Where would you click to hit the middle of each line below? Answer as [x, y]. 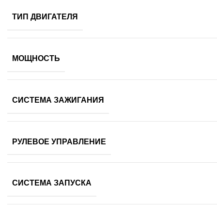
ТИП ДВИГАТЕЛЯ [45, 16]
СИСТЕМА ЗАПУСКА [52, 183]
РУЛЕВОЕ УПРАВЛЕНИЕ [59, 141]
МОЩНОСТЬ [36, 58]
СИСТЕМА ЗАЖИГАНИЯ [58, 100]
